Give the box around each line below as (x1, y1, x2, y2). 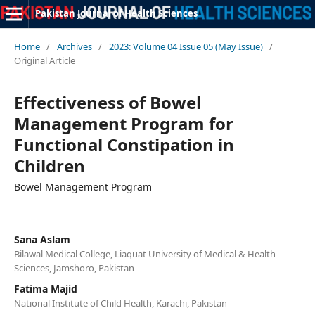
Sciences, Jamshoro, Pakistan (13, 261, 134, 274)
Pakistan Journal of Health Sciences (34, 7, 198, 20)
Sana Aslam (13, 232, 70, 246)
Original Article (13, 53, 75, 67)
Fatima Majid (13, 281, 77, 295)
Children (13, 153, 85, 177)
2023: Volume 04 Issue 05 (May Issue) (108, 39, 263, 53)
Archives (56, 39, 92, 53)
